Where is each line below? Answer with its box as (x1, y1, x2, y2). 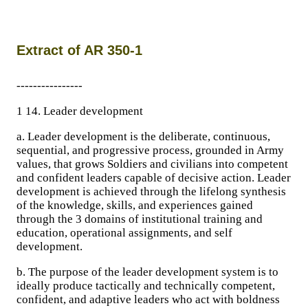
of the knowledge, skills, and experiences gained (16, 199, 253, 212)
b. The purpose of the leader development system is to (16, 265, 278, 278)
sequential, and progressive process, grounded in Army (16, 144, 284, 157)
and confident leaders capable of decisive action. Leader (16, 171, 291, 184)
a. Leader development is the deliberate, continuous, (16, 130, 270, 143)
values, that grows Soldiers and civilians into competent (16, 157, 288, 170)
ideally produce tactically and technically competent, (16, 279, 275, 292)
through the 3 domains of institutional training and (16, 212, 263, 225)
